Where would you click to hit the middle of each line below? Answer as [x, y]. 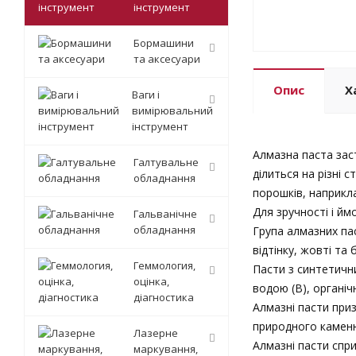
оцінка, [151, 282]
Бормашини [164, 43]
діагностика [164, 298]
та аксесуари [167, 59]
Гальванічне [165, 214]
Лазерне [156, 333]
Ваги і [146, 95]
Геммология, [164, 266]
